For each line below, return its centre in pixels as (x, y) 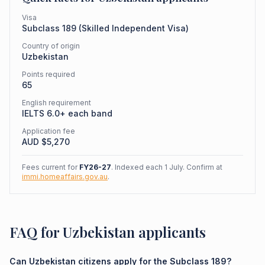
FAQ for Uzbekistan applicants (108, 232)
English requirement (56, 103)
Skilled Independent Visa (134, 28)
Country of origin (51, 46)
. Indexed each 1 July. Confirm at (167, 167)
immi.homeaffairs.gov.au (65, 177)
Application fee (49, 131)
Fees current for (51, 167)
